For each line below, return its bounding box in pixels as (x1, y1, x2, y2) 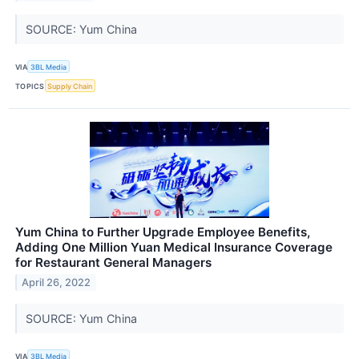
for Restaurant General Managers (15, 255, 212, 271)
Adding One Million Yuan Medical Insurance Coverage (15, 240, 333, 256)
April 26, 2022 (22, 276, 91, 289)
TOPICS (15, 81, 45, 91)
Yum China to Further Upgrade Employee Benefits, (15, 224, 310, 240)
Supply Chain (47, 81, 93, 91)
